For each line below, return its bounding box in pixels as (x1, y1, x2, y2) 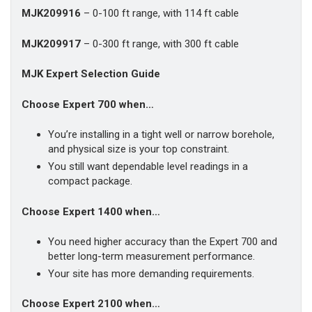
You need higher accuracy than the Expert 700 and (47, 235, 277, 249)
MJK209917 (22, 37, 84, 50)
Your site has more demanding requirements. (47, 267, 254, 280)
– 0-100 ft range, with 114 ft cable (84, 7, 239, 20)
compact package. (47, 175, 132, 188)
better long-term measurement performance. (47, 250, 255, 263)
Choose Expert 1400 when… (22, 205, 160, 218)
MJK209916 (22, 7, 84, 20)
